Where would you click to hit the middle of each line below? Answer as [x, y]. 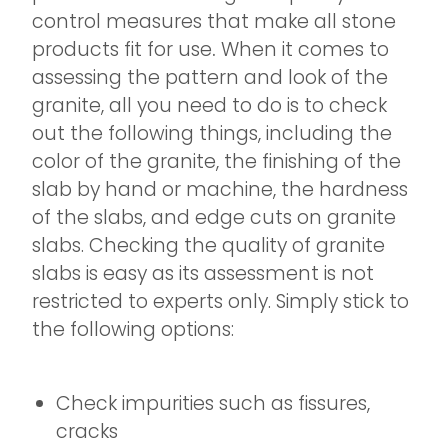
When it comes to [305, 50]
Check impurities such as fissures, [213, 404]
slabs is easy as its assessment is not [203, 274]
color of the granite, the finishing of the [216, 162]
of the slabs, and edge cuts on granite [214, 218]
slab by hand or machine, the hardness [220, 190]
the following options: [133, 330]
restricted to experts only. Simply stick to [220, 302]
